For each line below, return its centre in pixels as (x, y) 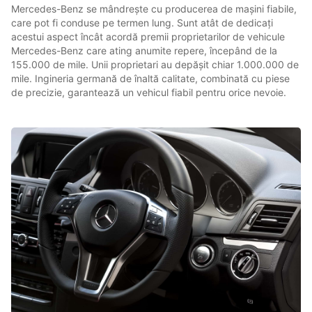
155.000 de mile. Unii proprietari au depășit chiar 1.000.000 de (155, 65)
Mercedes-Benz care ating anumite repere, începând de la (144, 51)
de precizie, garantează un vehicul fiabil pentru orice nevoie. (149, 93)
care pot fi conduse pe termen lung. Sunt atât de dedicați (142, 23)
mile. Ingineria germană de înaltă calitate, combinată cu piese (150, 79)
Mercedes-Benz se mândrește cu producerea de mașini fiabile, (154, 9)
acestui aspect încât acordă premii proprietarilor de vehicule (148, 37)
